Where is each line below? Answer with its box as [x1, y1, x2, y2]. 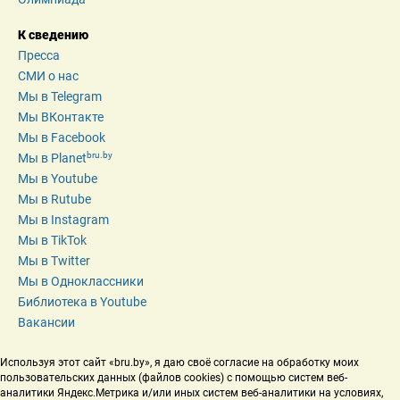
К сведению [18, 28, 88, 43]
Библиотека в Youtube [18, 295, 146, 310]
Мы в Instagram [18, 212, 109, 228]
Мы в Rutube [18, 192, 91, 207]
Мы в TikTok [18, 233, 87, 248]
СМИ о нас [18, 69, 79, 84]
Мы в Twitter [18, 254, 90, 269]
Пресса [18, 48, 60, 63]
